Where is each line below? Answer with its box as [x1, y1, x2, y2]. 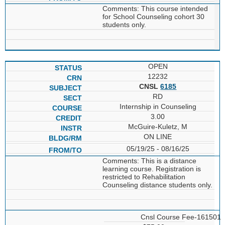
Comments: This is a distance [102, 156, 196, 165]
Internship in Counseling [119, 102, 196, 110]
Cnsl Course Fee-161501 [141, 212, 221, 221]
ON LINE [144, 132, 172, 141]
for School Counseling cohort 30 [102, 12, 204, 21]
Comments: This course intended [102, 4, 208, 13]
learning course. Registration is [102, 164, 201, 173]
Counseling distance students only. [102, 180, 212, 189]
